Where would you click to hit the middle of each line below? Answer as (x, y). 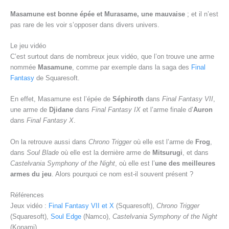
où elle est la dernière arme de (106, 152)
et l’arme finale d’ (167, 110)
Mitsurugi (167, 152)
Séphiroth (128, 99)
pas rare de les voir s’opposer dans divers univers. (85, 25)
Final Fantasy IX (116, 110)
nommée (24, 67)
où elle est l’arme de (163, 142)
